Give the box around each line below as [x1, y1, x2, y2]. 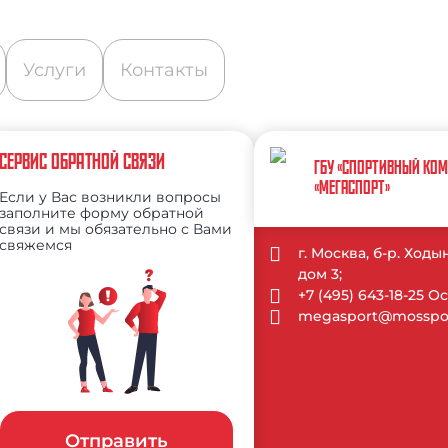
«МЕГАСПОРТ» [314, 179, 391, 200]
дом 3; [298, 265, 343, 284]
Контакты [120, 58, 208, 81]
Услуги [23, 58, 86, 81]
